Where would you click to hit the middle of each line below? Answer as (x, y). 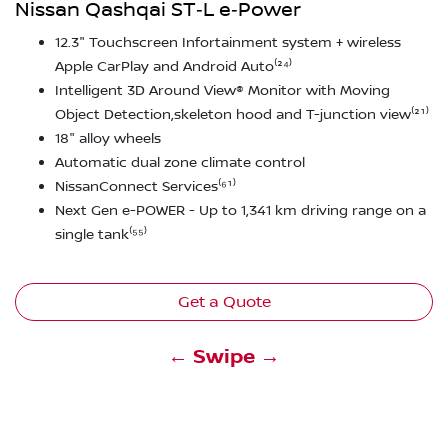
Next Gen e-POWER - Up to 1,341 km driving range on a (240, 211)
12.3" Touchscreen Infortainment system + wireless (228, 43)
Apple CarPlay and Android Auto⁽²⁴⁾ (173, 67)
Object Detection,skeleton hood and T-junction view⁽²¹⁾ (242, 115)
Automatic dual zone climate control (180, 163)
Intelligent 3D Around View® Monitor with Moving (222, 91)
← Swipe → (224, 356)
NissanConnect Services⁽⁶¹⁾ (145, 187)
